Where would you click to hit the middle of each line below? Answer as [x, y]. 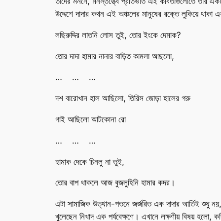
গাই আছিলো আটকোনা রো [91, 119]
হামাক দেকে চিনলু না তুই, [90, 162]
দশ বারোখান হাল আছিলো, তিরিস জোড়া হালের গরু [123, 98]
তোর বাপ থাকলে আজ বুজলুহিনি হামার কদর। [115, 183]
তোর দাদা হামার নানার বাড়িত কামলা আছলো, [115, 56]
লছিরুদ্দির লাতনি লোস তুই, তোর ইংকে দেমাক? [118, 35]
